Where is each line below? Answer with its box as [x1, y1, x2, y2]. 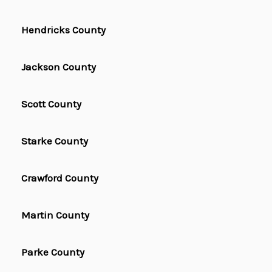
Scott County [21, 98, 81, 110]
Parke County [21, 246, 84, 259]
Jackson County [21, 61, 96, 73]
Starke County [21, 135, 88, 148]
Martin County [21, 209, 89, 222]
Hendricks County [21, 24, 106, 36]
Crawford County [21, 172, 98, 185]
